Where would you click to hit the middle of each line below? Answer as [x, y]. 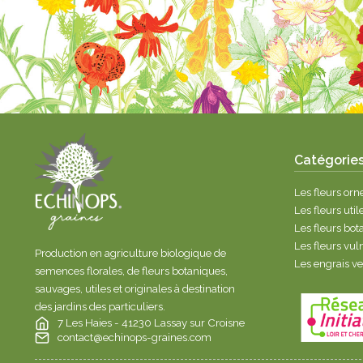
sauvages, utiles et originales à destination [135, 288]
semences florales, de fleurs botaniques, [131, 271]
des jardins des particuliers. [100, 306]
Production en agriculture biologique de [130, 253]
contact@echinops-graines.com [134, 337]
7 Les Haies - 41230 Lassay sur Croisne [151, 322]
